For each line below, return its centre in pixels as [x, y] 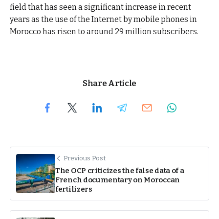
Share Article [109, 83]
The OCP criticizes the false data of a [120, 170]
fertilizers [74, 189]
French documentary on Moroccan [118, 180]
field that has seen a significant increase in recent [100, 7]
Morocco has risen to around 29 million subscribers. [104, 32]
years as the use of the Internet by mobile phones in [103, 20]
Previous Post [85, 158]
